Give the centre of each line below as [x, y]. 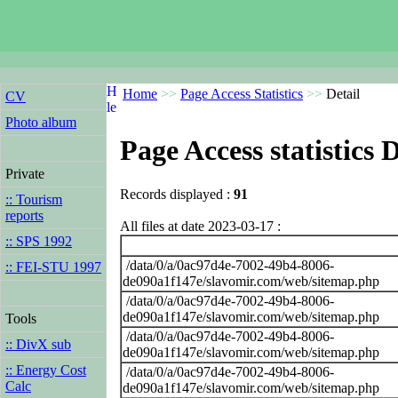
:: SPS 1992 [39, 241]
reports [24, 215]
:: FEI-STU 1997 [53, 267]
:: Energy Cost [46, 370]
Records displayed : [177, 194]
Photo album [41, 122]
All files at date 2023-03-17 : [200, 226]
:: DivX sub [38, 344]
